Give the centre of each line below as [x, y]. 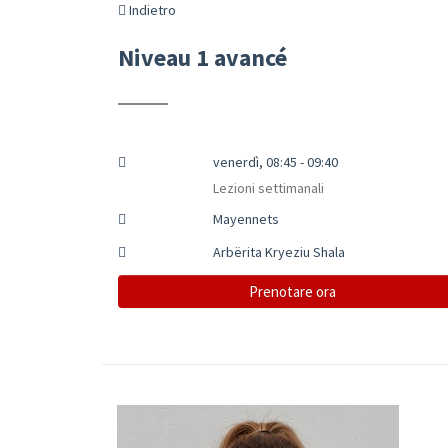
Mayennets [245, 218]
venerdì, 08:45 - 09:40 [275, 161]
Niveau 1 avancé [202, 57]
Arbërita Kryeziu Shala [278, 251]
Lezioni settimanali [268, 187]
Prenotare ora [293, 291]
